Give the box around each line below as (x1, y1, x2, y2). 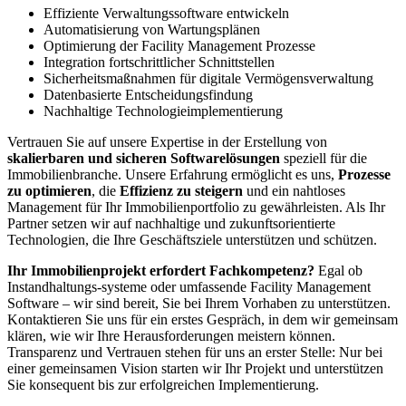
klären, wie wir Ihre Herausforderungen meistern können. (7, 327, 335, 343)
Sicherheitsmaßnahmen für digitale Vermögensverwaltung (43, 70, 373, 86)
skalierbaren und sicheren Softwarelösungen (7, 150, 280, 166)
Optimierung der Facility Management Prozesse (43, 37, 315, 53)
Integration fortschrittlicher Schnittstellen (43, 53, 275, 70)
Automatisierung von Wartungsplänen (43, 21, 260, 37)
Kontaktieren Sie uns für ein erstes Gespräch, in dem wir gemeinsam (7, 311, 398, 327)
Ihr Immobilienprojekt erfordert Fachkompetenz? (7, 262, 314, 278)
